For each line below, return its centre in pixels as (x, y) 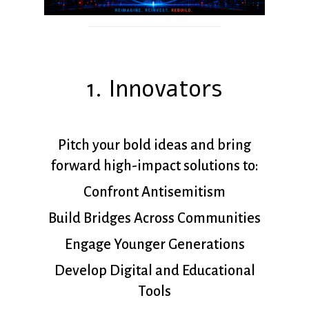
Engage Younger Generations (154, 244)
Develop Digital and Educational (154, 270)
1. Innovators (154, 88)
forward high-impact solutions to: (154, 165)
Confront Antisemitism (154, 191)
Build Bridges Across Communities (154, 218)
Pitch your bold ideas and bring (154, 144)
